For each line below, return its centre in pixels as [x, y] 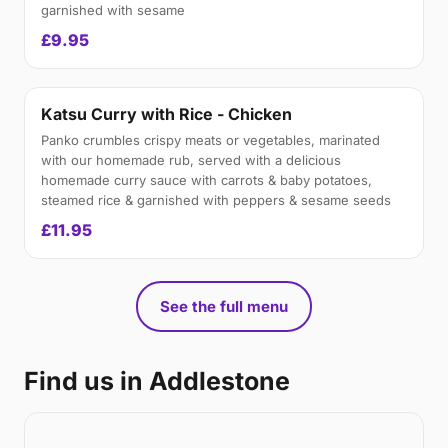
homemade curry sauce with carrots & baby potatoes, [206, 180]
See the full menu [224, 306]
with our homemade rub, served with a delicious [191, 160]
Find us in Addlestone [157, 381]
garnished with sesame [113, 10]
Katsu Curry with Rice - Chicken [166, 114]
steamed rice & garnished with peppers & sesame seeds [216, 200]
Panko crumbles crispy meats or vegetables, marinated [210, 140]
